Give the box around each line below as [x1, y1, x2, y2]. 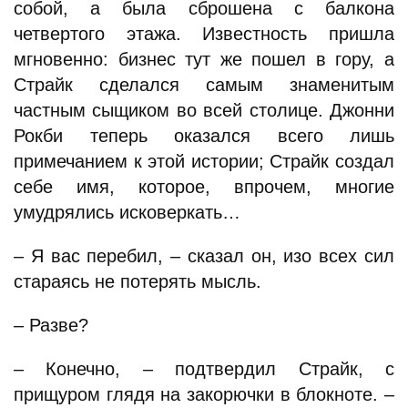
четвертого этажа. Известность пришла [14, 24, 394, 44]
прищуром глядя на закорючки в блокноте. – [14, 384, 394, 404]
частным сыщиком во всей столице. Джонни [14, 100, 394, 120]
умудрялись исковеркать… [14, 202, 240, 222]
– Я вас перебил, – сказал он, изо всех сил [14, 246, 394, 266]
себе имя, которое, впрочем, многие [14, 177, 394, 197]
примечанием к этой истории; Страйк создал [14, 151, 394, 171]
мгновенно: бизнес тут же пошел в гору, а [14, 49, 394, 69]
